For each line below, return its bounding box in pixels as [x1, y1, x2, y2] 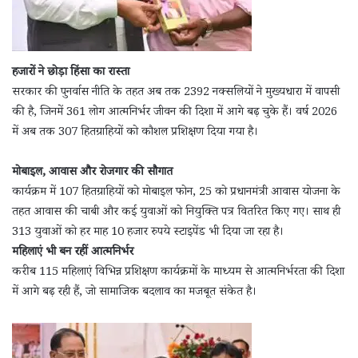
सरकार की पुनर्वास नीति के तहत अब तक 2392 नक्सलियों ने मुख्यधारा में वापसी [12, 83, 340, 102]
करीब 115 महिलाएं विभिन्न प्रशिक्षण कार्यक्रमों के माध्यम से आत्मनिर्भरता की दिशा [12, 263, 344, 282]
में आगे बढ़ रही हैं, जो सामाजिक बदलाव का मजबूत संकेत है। [12, 283, 257, 302]
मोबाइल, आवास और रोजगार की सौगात [12, 163, 173, 182]
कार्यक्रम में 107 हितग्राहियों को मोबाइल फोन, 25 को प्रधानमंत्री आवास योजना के [12, 183, 340, 202]
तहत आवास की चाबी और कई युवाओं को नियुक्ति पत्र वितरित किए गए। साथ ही [12, 203, 340, 222]
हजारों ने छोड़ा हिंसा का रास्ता [12, 63, 129, 82]
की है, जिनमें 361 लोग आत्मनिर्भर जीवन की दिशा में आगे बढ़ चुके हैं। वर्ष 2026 [12, 103, 337, 122]
